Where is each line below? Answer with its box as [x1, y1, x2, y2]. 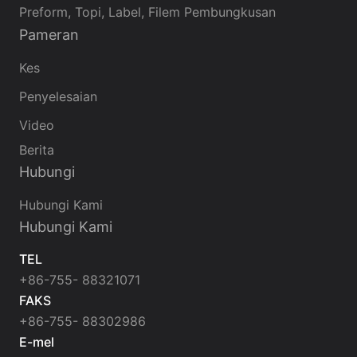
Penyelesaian [19, 88, 97, 105]
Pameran [19, 26, 79, 44]
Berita [19, 142, 54, 159]
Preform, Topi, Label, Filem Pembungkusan [19, 4, 276, 21]
